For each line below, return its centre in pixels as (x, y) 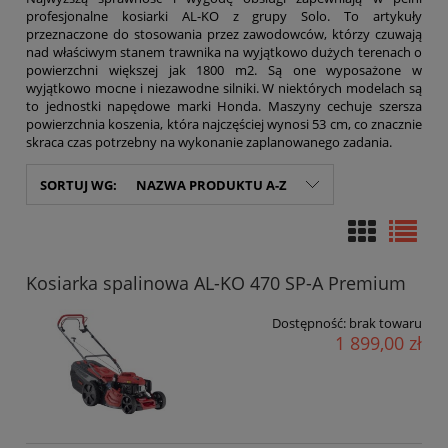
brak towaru (385, 322)
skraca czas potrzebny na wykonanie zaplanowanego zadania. (210, 142)
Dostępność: (309, 322)
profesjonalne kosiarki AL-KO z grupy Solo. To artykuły (224, 16)
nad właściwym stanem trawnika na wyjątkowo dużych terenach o (224, 52)
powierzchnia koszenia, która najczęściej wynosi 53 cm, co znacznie (224, 124)
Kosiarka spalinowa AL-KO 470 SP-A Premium (216, 282)
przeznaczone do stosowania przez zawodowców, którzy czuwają (224, 34)
